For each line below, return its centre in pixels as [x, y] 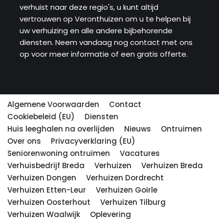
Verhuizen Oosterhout [49, 202]
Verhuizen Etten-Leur [47, 190]
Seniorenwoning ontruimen [59, 153]
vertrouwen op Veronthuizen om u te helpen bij [105, 19]
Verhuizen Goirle [127, 190]
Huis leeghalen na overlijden [61, 129]
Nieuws [138, 129]
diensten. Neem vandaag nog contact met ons [106, 42]
